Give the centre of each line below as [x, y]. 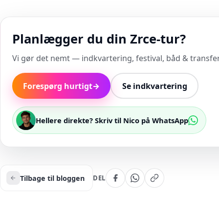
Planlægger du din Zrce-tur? [99, 39]
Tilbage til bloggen [52, 178]
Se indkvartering [154, 86]
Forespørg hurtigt [58, 86]
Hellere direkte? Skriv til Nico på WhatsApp [112, 120]
